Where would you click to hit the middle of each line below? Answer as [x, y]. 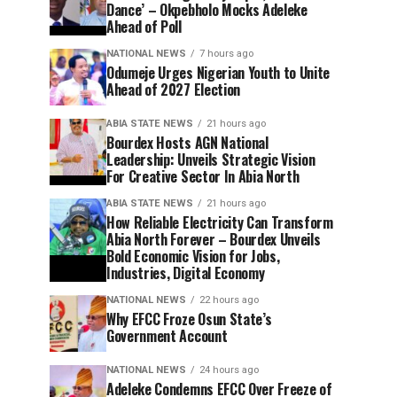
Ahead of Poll [144, 26]
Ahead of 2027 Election [173, 89]
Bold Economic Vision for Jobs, [193, 256]
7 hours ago [226, 53]
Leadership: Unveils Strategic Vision [211, 159]
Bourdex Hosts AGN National [187, 142]
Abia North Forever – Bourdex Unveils [214, 239]
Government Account [167, 335]
